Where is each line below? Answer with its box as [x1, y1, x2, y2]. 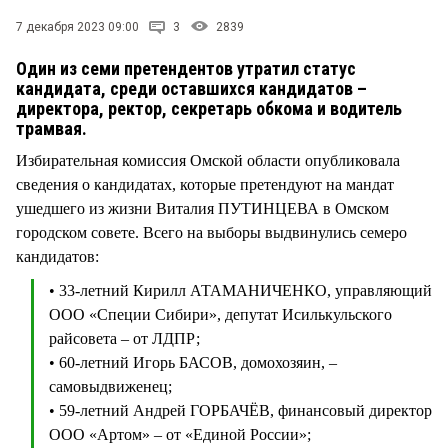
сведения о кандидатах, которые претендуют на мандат [16, 175, 394, 193]
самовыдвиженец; [49, 377, 176, 395]
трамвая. [16, 117, 91, 139]
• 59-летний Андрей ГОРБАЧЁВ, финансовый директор [49, 401, 432, 419]
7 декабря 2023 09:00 [16, 19, 139, 34]
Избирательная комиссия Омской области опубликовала [16, 151, 400, 169]
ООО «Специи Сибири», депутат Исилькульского [49, 305, 392, 323]
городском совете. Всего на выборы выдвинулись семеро [16, 223, 407, 241]
